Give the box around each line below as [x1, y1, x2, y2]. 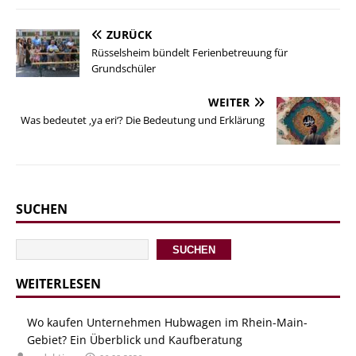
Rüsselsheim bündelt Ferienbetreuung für [91, 45, 288, 60]
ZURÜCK [106, 27, 152, 43]
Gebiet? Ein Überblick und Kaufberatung [27, 332, 242, 348]
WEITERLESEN [16, 275, 101, 293]
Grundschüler [91, 61, 156, 76]
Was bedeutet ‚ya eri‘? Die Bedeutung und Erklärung [21, 113, 265, 128]
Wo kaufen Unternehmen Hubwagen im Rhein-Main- [27, 315, 308, 331]
